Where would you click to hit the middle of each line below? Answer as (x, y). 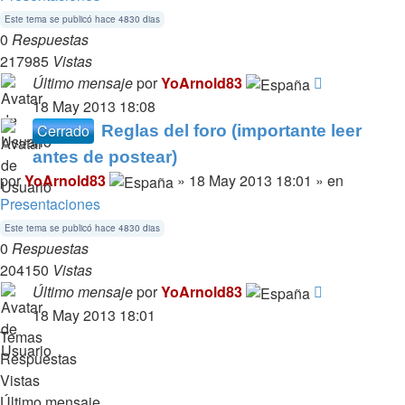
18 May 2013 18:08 (94, 107)
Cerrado (63, 131)
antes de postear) (105, 157)
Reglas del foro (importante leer (231, 131)
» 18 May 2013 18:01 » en (259, 181)
